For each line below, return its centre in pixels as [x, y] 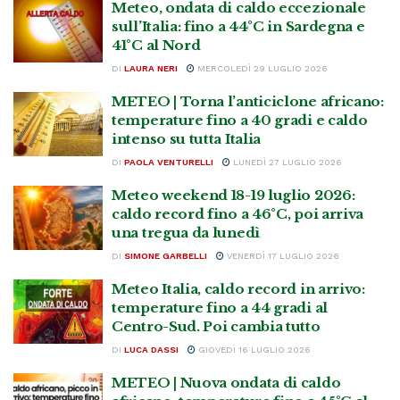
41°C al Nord [156, 45]
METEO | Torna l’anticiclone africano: [248, 101]
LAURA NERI [151, 68]
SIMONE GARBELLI [166, 256]
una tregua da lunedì [186, 233]
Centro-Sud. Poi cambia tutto [216, 326]
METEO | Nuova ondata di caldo [226, 383]
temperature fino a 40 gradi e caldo [240, 120]
